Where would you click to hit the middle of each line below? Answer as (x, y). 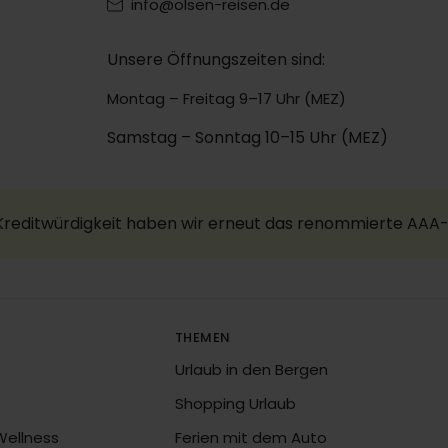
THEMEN (202, 337)
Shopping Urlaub (235, 403)
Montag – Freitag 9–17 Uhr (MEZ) (226, 98)
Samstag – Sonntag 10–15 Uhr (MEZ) (247, 137)
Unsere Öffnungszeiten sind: (215, 59)
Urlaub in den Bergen (251, 369)
